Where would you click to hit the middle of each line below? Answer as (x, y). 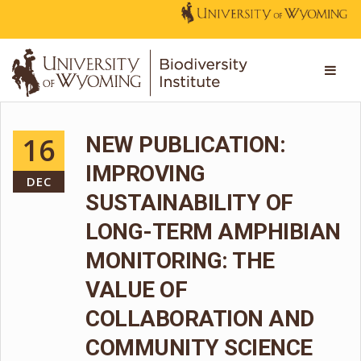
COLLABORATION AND (200, 319)
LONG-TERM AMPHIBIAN (213, 232)
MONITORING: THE (180, 261)
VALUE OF (136, 290)
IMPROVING (145, 174)
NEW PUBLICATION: (185, 145)
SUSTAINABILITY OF (189, 203)
